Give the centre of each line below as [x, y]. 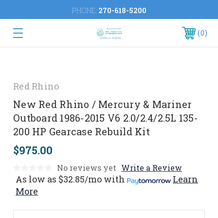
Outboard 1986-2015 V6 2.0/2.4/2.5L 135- [106, 118]
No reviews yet [87, 168]
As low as [36, 179]
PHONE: [85, 10]
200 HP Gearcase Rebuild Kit [82, 131]
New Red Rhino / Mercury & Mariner [103, 104]
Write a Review [152, 168]
